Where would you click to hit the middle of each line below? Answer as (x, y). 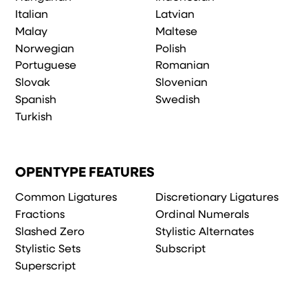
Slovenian (182, 84)
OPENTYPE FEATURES (85, 173)
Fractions (40, 216)
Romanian (183, 66)
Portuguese (46, 66)
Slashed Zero (50, 232)
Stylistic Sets (48, 249)
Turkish (34, 117)
